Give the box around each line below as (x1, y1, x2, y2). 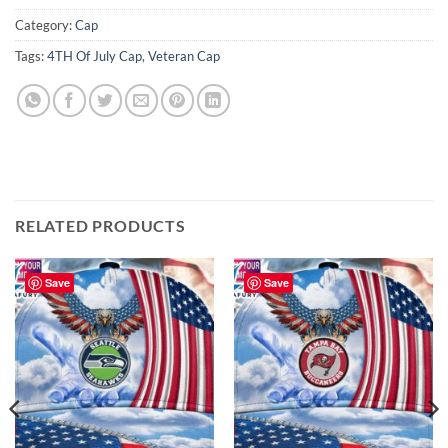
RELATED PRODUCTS (15, 215, 186, 235)
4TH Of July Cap (47, 47, 142, 64)
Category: (15, 16, 75, 33)
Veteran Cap (148, 47, 220, 64)
